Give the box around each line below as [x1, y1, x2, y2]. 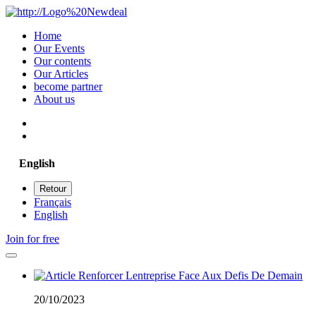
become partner [34, 80, 102, 92]
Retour [39, 183, 66, 194]
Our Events [34, 42, 85, 54]
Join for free [6, 233, 59, 245]
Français [34, 196, 71, 208]
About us [34, 93, 75, 105]
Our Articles [34, 68, 88, 80]
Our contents [34, 55, 91, 67]
